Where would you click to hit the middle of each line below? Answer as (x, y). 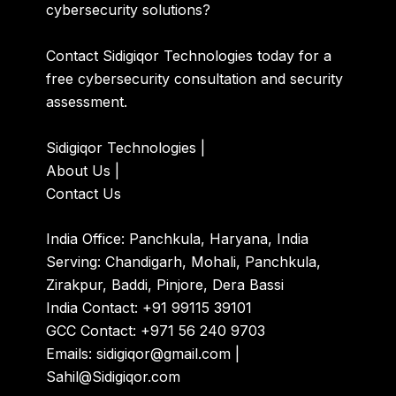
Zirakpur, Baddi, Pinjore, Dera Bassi (165, 285)
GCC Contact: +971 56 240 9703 (156, 331)
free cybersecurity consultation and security (195, 78)
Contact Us (84, 193)
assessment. (87, 101)
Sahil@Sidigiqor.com (114, 377)
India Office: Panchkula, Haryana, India (178, 239)
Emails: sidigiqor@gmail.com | (143, 354)
